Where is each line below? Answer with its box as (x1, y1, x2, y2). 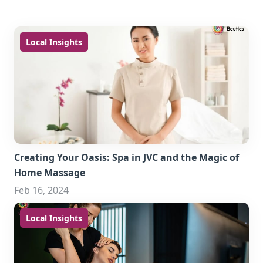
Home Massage (14, 166, 85, 179)
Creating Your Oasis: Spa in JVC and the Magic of (14, 151, 239, 164)
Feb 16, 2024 (14, 184, 69, 197)
